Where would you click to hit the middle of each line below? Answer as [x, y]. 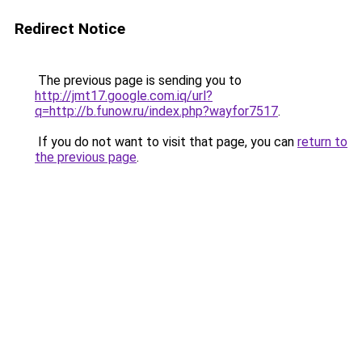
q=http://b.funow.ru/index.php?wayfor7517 [156, 111]
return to [322, 142]
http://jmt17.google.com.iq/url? [124, 96]
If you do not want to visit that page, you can [166, 142]
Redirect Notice [70, 29]
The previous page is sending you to [138, 80]
